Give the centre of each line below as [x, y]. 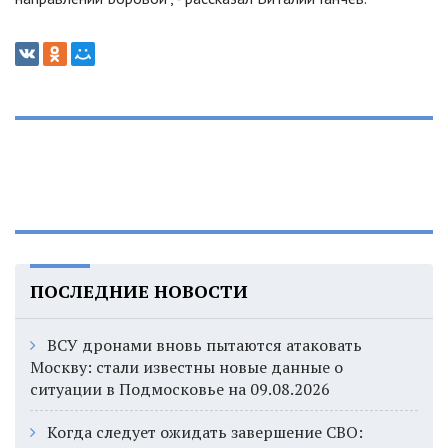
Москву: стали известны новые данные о [186, 366]
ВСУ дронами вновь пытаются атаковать [204, 344]
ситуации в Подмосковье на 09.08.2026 [180, 388]
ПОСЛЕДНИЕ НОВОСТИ [139, 290]
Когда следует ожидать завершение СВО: [205, 431]
